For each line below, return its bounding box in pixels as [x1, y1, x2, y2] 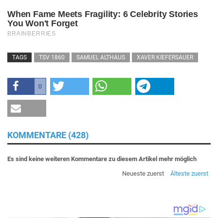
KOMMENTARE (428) [7, 129, 89, 140]
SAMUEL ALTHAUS [76, 54, 125, 61]
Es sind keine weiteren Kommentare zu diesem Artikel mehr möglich [7, 155, 197, 163]
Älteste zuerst [170, 169, 208, 177]
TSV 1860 [39, 54, 65, 61]
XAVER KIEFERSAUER [137, 54, 193, 61]
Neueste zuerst [122, 169, 164, 177]
